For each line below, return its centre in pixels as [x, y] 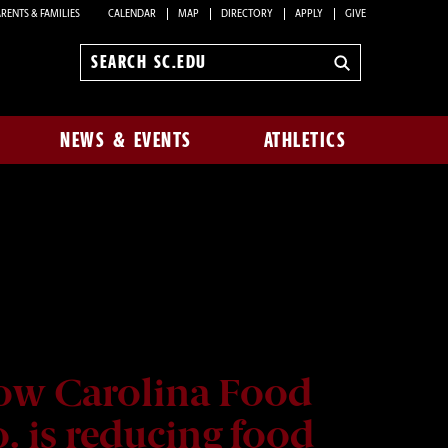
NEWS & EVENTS [126, 140]
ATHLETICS [305, 140]
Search [112, 71]
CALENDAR [132, 14]
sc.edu [111, 90]
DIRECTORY [247, 14]
